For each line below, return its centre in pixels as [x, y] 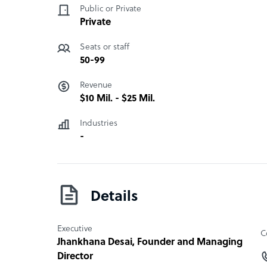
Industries [99, 123]
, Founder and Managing [187, 242]
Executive [75, 229]
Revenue [96, 85]
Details [114, 197]
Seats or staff [105, 47]
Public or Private [111, 9]
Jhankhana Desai [95, 242]
